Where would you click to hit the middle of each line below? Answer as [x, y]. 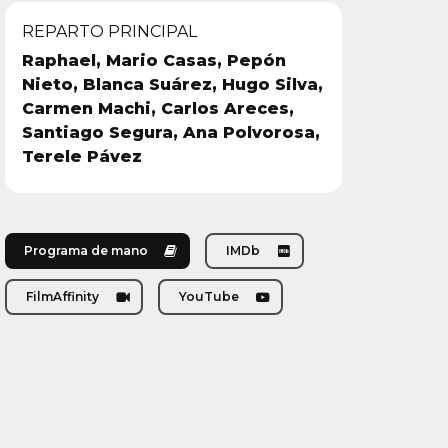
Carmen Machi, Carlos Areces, [158, 108]
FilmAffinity [62, 297]
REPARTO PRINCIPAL [110, 31]
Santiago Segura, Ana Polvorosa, [171, 132]
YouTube [208, 297]
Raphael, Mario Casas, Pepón [154, 60]
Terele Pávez [82, 156]
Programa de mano [85, 251]
